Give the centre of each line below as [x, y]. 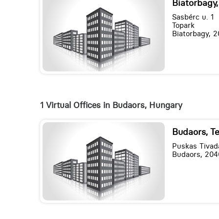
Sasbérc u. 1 [193, 17]
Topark [183, 25]
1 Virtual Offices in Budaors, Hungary [111, 105]
